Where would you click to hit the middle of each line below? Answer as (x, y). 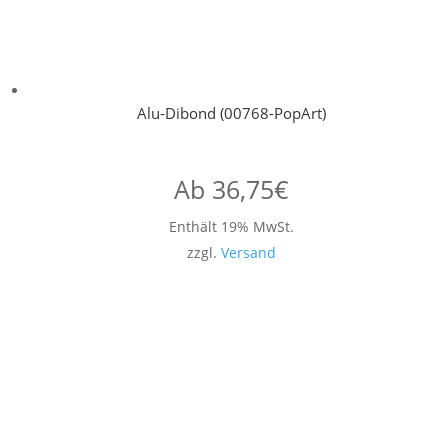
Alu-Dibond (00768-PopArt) (231, 113)
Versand (248, 253)
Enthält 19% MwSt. (231, 227)
